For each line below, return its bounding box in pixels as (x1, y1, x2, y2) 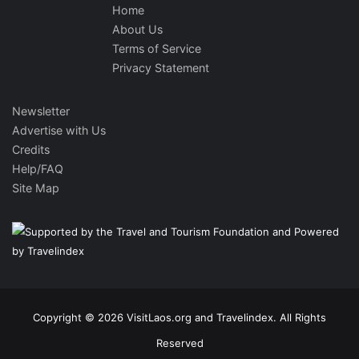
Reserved (155, 336, 204, 349)
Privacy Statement (112, 60, 210, 75)
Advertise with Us (12, 123, 106, 137)
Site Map (12, 180, 59, 195)
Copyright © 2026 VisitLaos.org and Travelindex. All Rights (33, 310, 326, 324)
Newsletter (12, 103, 70, 118)
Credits (12, 142, 50, 156)
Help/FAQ (12, 161, 63, 175)
